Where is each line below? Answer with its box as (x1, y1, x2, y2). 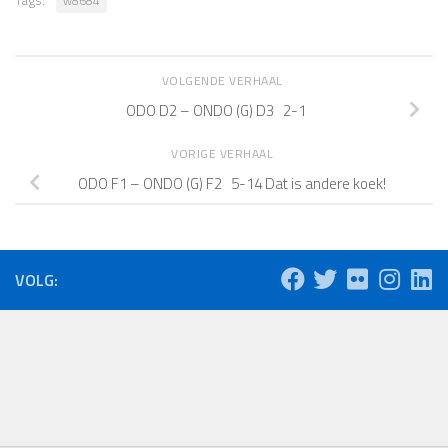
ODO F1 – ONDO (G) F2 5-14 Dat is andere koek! (78, 171, 386, 195)
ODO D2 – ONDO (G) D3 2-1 (126, 98, 306, 122)
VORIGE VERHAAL (171, 144, 277, 164)
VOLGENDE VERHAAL (161, 71, 287, 91)
